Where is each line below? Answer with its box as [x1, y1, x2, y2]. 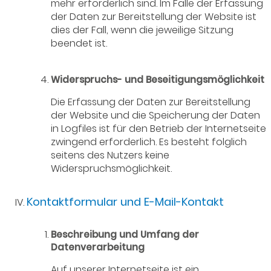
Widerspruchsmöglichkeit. [51, 161, 172, 175]
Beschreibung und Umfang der [51, 228, 200, 241]
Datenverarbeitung [51, 241, 145, 254]
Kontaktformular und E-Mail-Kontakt [27, 194, 224, 210]
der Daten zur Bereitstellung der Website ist [51, 9, 257, 24]
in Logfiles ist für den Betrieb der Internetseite [51, 121, 267, 135]
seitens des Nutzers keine [51, 148, 170, 162]
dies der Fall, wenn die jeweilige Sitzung [51, 22, 234, 37]
